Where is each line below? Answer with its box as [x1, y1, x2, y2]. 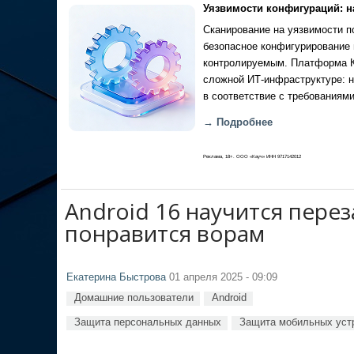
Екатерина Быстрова [66, 272, 166, 283]
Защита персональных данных [74, 316, 221, 328]
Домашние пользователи [74, 292, 194, 303]
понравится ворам [65, 218, 265, 248]
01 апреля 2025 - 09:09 [166, 272, 277, 283]
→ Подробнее [203, 117, 273, 128]
